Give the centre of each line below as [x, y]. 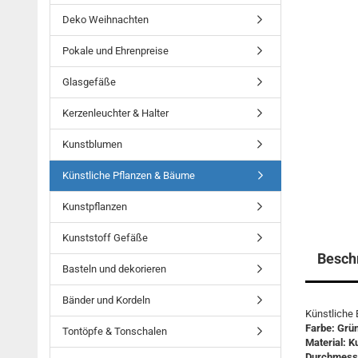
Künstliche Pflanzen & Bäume [129, 175]
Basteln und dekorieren [114, 269]
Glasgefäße [89, 82]
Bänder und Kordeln [106, 300]
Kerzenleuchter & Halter [115, 113]
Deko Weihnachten [105, 20]
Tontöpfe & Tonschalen [115, 331]
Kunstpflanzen [95, 207]
